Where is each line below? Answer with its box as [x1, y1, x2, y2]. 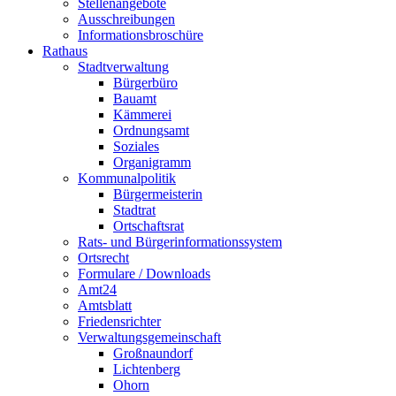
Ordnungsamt [113, 122, 189, 138]
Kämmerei [113, 106, 171, 122]
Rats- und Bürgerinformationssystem [78, 233, 282, 249]
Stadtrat [113, 202, 156, 217]
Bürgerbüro [113, 74, 178, 90]
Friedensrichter [78, 313, 161, 329]
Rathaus [42, 42, 88, 58]
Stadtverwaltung [78, 58, 169, 74]
